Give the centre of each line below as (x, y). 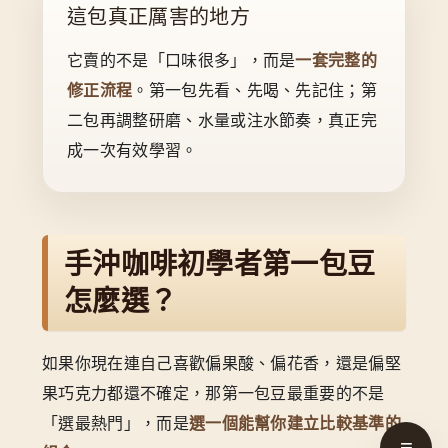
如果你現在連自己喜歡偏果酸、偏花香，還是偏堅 (222, 363)
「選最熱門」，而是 (115, 423)
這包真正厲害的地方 (158, 17)
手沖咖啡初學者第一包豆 (220, 264)
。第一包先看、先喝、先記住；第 (255, 91)
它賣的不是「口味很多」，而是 (181, 61)
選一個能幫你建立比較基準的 (295, 423)
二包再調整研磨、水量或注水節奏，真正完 (222, 121)
